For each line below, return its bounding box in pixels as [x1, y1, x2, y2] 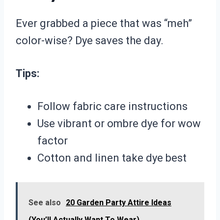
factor [37, 135, 68, 147]
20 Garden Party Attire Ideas [66, 198, 171, 208]
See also [28, 198, 61, 208]
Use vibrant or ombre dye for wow [37, 117, 201, 130]
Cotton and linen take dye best [37, 152, 187, 165]
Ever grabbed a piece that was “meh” [16, 17, 192, 30]
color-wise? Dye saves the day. [16, 34, 164, 47]
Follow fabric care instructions [37, 100, 188, 113]
